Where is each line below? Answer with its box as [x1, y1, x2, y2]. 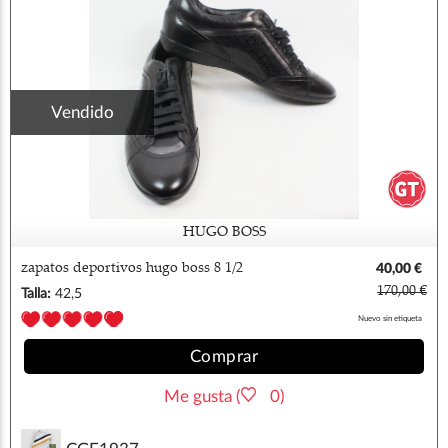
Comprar [189, 348, 259, 366]
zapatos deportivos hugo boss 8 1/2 [21, 261, 243, 276]
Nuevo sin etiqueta [358, 313, 423, 323]
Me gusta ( [163, 388, 241, 406]
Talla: [21, 286, 51, 301]
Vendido [51, 103, 114, 121]
